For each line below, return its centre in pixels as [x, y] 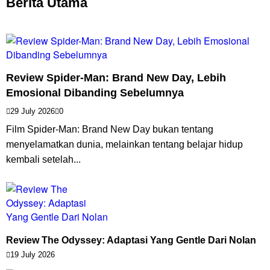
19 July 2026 [33, 255]
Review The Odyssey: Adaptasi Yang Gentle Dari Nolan [131, 240]
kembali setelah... [43, 160]
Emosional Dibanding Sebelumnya [95, 93]
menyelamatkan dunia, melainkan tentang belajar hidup [124, 145]
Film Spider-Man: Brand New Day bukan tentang [110, 130]
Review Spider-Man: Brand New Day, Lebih [116, 78]
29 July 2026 [33, 111]
